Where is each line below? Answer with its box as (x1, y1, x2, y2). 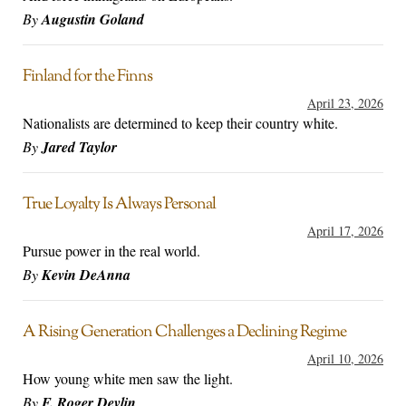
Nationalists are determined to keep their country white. (23, 113, 338, 133)
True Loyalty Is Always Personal (23, 193, 216, 217)
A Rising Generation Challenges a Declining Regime (23, 321, 346, 345)
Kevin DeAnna (42, 265, 130, 285)
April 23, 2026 (307, 94, 383, 112)
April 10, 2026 (307, 350, 383, 368)
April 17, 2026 (307, 222, 383, 240)
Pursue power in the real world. (23, 241, 200, 261)
